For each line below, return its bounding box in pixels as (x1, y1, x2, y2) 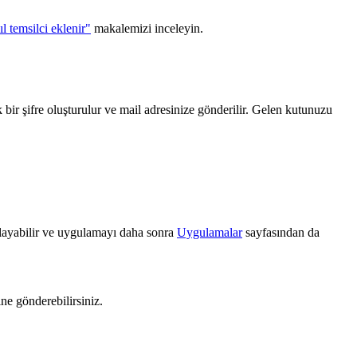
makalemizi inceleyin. (91, 21, 203, 35)
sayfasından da (242, 225, 320, 239)
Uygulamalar (177, 225, 242, 239)
